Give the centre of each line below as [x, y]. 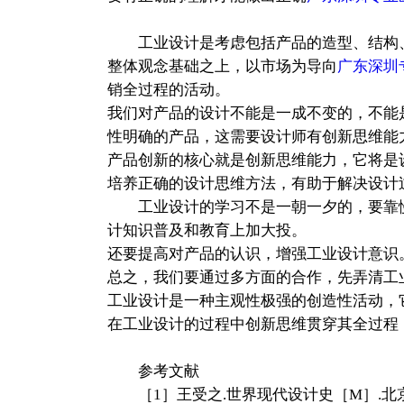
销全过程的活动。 [168, 89]
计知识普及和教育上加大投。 [207, 230]
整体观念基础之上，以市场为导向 [222, 66]
